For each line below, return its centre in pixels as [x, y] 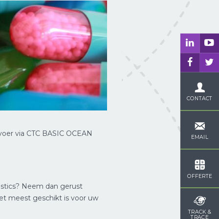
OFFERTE [199, 175]
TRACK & [200, 211]
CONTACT [200, 98]
